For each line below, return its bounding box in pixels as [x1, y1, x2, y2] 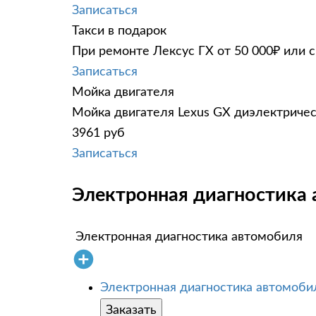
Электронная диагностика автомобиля [75, 230, 303, 243]
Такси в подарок [72, 24, 166, 37]
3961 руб [72, 126, 125, 140]
